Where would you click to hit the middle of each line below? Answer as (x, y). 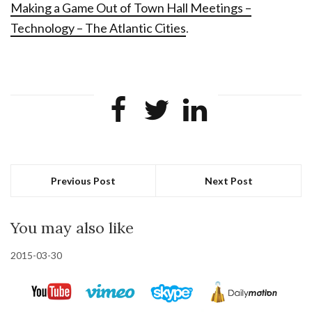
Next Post (228, 180)
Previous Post (83, 180)
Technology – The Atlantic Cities (98, 28)
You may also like (72, 227)
